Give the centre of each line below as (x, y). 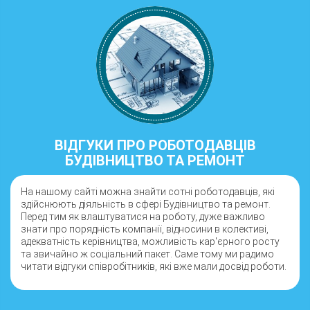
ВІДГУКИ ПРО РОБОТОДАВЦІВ (155, 145)
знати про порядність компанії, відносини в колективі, (145, 229)
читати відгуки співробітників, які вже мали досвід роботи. (154, 266)
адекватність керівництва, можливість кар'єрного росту (150, 241)
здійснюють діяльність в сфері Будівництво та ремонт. (146, 204)
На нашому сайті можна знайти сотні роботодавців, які (148, 192)
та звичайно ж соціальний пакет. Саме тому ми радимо (147, 254)
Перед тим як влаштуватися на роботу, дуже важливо (143, 217)
